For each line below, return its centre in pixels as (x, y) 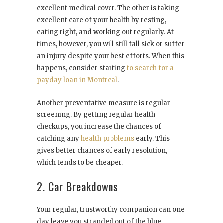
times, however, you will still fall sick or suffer (111, 44)
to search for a (150, 68)
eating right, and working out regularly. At (105, 32)
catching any (59, 139)
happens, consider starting (82, 68)
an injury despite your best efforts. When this (111, 56)
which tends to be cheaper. (81, 163)
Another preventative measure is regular (104, 103)
